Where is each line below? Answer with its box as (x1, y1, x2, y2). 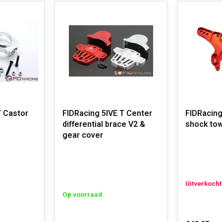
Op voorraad (62, 190, 102, 200)
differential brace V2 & (62, 118, 145, 130)
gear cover (62, 129, 103, 141)
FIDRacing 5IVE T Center (62, 108, 152, 119)
